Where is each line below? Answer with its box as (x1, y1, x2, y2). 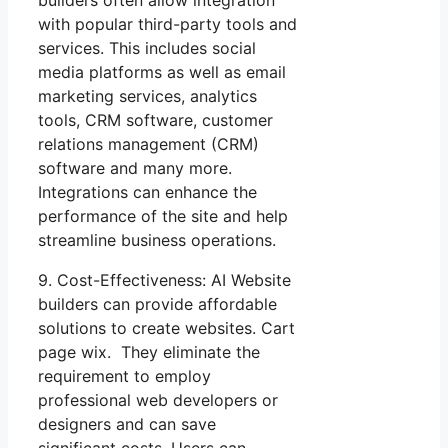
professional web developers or (38, 390, 278, 411)
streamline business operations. (38, 230, 276, 251)
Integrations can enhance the (38, 182, 257, 203)
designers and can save (38, 414, 216, 435)
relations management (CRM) (38, 134, 259, 155)
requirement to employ (38, 366, 211, 387)
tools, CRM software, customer (38, 110, 273, 131)
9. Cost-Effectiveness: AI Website (38, 270, 291, 291)
